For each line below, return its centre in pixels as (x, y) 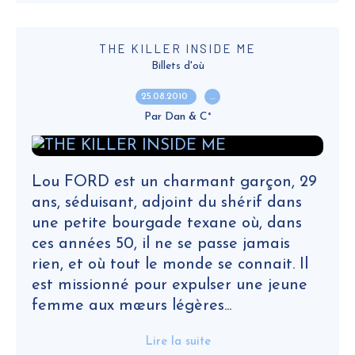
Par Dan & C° (177, 117)
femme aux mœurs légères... (132, 306)
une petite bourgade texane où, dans (167, 223)
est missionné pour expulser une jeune (170, 285)
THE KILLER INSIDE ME (177, 48)
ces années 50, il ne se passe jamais (161, 244)
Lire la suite (177, 342)
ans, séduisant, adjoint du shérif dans (167, 203)
